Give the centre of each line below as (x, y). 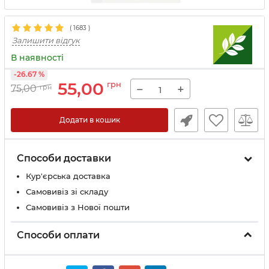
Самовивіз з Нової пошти (78, 207)
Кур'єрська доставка (68, 176)
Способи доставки (64, 158)
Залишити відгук (46, 40)
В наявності (37, 58)
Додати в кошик (89, 120)
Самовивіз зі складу (67, 192)
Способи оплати (58, 235)
